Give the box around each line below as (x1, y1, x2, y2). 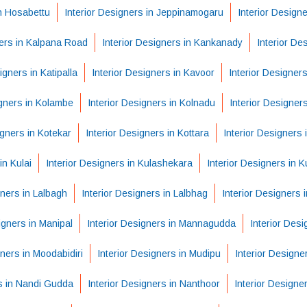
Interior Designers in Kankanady (101, 37, 243, 48)
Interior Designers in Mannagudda (86, 218, 236, 229)
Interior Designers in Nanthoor (88, 278, 220, 289)
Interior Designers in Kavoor (92, 67, 214, 78)
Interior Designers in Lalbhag (81, 188, 208, 199)
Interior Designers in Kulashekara (45, 158, 193, 169)
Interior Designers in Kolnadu (87, 97, 215, 108)
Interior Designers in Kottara (85, 127, 209, 138)
